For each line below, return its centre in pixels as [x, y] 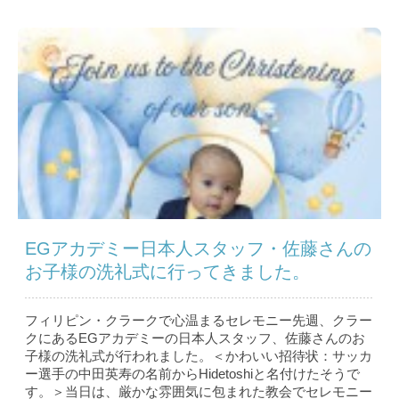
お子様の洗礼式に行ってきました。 [167, 272]
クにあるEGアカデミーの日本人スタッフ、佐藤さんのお [195, 338]
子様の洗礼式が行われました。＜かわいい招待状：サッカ [199, 356]
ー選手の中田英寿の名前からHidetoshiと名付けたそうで [192, 374]
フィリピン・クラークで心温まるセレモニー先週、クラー [199, 321]
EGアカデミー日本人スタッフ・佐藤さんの [198, 249]
